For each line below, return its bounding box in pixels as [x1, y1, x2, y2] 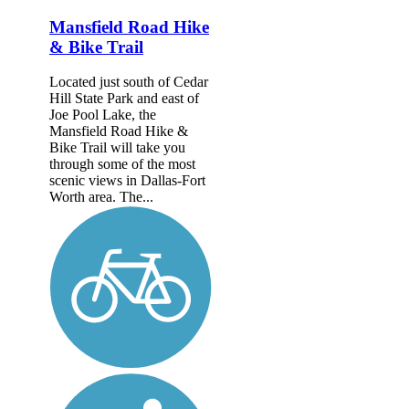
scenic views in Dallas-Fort [49, 173, 205, 189]
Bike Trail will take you [49, 140, 185, 156]
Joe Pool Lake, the [49, 107, 156, 123]
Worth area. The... [49, 189, 153, 205]
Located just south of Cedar [49, 74, 208, 90]
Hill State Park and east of [49, 90, 199, 107]
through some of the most [49, 156, 195, 173]
